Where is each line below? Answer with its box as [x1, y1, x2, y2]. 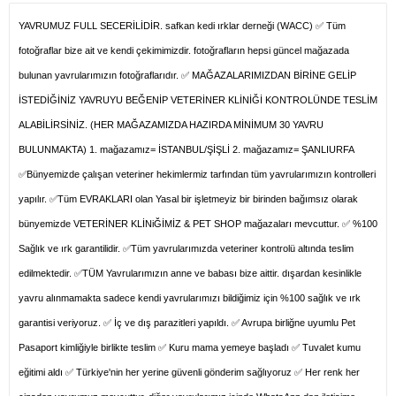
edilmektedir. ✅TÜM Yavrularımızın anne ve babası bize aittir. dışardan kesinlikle [19, 268, 362, 279]
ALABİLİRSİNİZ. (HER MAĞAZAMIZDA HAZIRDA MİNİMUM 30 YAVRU [19, 119, 324, 131]
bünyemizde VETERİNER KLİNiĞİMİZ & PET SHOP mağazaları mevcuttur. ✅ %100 [19, 218, 377, 230]
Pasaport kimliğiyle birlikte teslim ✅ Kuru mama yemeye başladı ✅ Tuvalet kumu [19, 342, 361, 354]
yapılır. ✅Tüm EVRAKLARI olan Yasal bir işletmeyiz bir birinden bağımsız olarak [19, 194, 358, 205]
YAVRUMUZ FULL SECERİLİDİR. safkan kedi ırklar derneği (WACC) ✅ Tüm [19, 20, 346, 32]
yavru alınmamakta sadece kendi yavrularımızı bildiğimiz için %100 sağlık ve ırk [19, 293, 361, 304]
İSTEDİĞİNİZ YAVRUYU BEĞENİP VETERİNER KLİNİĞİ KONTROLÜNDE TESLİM [19, 95, 377, 106]
